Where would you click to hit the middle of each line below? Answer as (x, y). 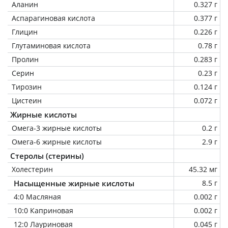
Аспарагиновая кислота (53, 18)
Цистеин (27, 100)
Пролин (25, 59)
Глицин (25, 32)
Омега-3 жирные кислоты (57, 128)
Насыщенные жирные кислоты (74, 183)
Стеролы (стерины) (47, 155)
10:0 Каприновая (44, 210)
